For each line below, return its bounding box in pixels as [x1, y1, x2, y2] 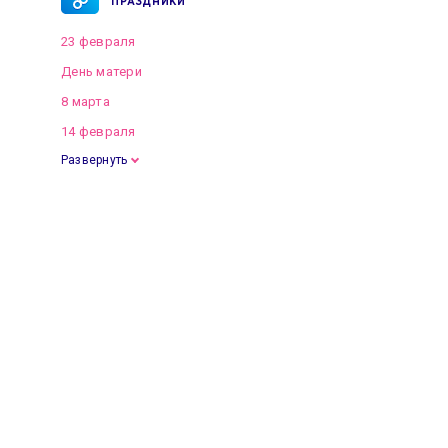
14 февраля [61, 124, 136, 139]
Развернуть [61, 153, 128, 167]
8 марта [61, 94, 110, 109]
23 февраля [61, 34, 136, 49]
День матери [61, 64, 142, 79]
